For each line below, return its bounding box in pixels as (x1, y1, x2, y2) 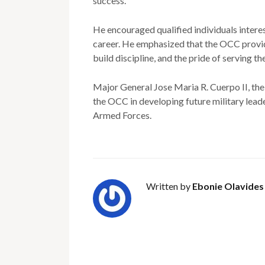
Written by (146, 180, 192, 192)
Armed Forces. (93, 109, 151, 121)
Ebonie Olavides (192, 180, 264, 192)
